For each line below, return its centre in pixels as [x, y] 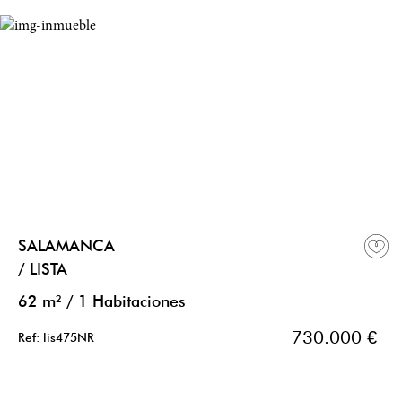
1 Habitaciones [131, 301]
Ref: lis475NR [56, 338]
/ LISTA [43, 269]
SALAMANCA [66, 246]
